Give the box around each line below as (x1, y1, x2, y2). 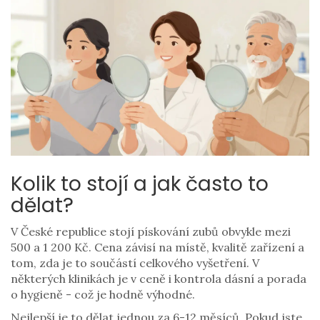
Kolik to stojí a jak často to (11, 170, 269, 199)
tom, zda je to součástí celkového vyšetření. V (11, 256, 259, 271)
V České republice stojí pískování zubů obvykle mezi (11, 224, 291, 239)
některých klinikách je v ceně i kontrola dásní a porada (11, 271, 306, 286)
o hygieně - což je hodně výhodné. (11, 287, 195, 302)
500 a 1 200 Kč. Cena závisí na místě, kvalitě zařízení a (11, 240, 304, 255)
